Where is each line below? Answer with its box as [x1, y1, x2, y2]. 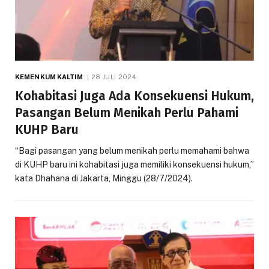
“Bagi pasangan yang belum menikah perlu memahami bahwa [15, 146, 249, 156]
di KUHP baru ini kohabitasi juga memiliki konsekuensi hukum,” [15, 160, 254, 170]
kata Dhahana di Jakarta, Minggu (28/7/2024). [15, 174, 193, 184]
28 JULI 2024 [91, 73, 136, 81]
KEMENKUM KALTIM [15, 73, 83, 81]
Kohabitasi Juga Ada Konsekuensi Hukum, [15, 88, 254, 104]
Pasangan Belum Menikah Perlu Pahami [15, 105, 238, 121]
